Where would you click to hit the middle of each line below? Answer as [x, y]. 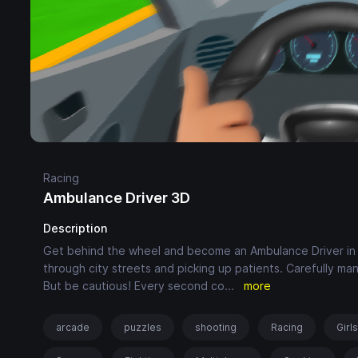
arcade [73, 327]
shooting [216, 327]
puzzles [142, 327]
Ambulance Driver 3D [117, 197]
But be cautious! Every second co [134, 285]
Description [75, 228]
